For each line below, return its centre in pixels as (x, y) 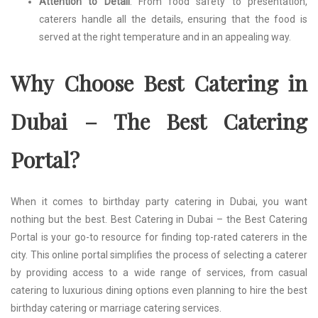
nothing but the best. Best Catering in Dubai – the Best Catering (159, 220)
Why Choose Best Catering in (159, 83)
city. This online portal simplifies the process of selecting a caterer (159, 255)
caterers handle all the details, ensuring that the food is (173, 20)
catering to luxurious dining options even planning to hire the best (159, 291)
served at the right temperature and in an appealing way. (165, 37)
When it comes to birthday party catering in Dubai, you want (159, 202)
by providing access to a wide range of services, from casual (159, 273)
